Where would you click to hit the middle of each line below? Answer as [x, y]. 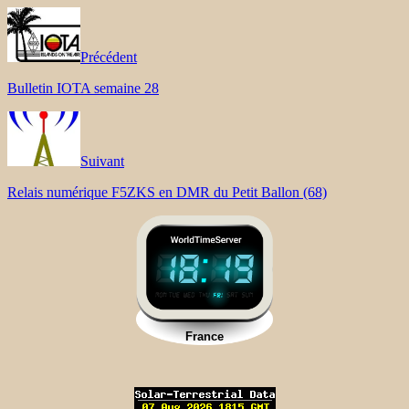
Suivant [102, 161]
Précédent [109, 57]
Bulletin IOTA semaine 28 [83, 88]
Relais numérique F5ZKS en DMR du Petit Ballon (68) [167, 192]
